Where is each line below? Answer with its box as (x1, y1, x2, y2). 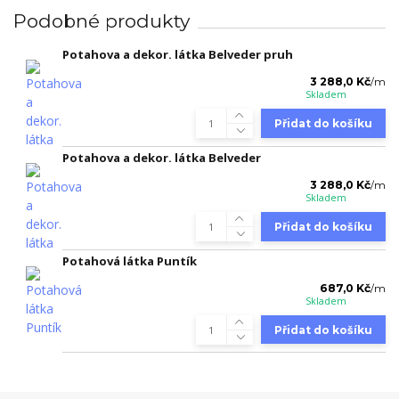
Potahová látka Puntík (62, 252, 197, 269)
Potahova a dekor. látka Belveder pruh (62, 46, 293, 63)
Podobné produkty (13, 9, 190, 32)
